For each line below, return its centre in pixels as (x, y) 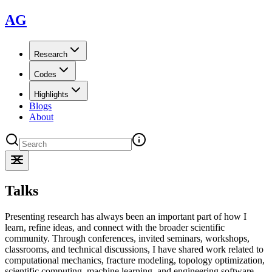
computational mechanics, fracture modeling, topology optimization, (135, 260)
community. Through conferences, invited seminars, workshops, (127, 238)
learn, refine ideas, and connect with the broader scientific (115, 227)
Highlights (51, 94)
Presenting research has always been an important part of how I (126, 216)
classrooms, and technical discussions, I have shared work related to (134, 249)
